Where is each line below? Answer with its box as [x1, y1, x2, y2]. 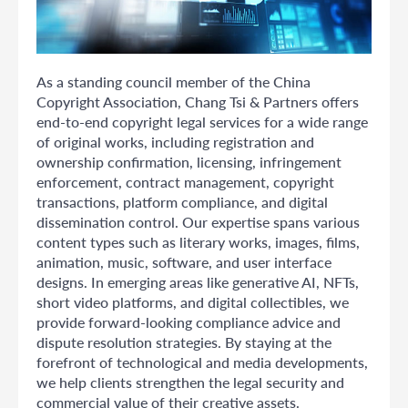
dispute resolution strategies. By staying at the [36, 332, 331, 351]
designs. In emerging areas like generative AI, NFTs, [36, 272, 359, 291]
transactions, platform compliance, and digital [36, 192, 328, 210]
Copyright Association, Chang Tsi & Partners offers [36, 92, 359, 110]
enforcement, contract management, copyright [36, 172, 334, 190]
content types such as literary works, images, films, [36, 232, 360, 250]
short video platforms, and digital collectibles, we [36, 292, 349, 311]
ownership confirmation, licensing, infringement [36, 152, 342, 170]
